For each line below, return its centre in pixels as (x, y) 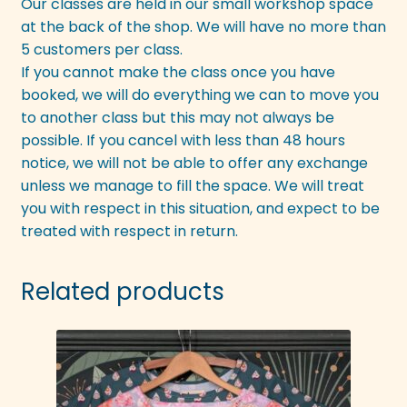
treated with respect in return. (129, 232)
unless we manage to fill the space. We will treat (192, 186)
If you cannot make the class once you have (178, 73)
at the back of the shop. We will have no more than (203, 27)
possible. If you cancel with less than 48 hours (183, 141)
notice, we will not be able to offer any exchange (194, 164)
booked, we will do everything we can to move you (199, 95)
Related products (122, 291)
